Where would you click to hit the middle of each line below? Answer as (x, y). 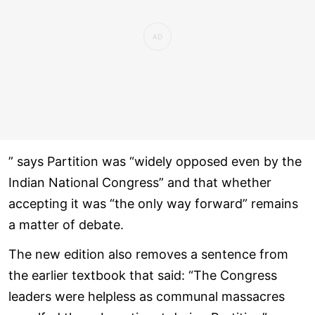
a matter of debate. (66, 224)
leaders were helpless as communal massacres (147, 296)
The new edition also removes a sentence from (148, 254)
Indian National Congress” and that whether (140, 182)
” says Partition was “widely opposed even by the (155, 161)
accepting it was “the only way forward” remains (153, 203)
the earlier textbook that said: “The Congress (143, 275)
